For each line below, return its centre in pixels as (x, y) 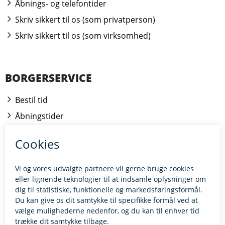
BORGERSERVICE (48, 78)
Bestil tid (30, 100)
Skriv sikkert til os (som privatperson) (84, 20)
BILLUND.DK (37, 184)
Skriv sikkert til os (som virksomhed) (82, 36)
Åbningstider (38, 116)
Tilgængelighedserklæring (63, 206)
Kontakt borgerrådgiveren (64, 142)
